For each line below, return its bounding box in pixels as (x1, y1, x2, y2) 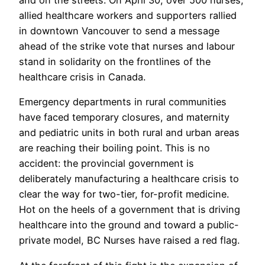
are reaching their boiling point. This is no (19, 142, 210, 154)
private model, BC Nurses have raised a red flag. (19, 234, 240, 247)
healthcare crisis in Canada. (19, 70, 146, 83)
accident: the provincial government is (19, 157, 194, 170)
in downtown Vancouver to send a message (19, 24, 219, 37)
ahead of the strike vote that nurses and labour (19, 40, 235, 52)
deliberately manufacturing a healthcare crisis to (19, 173, 239, 185)
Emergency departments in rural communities (19, 96, 227, 108)
